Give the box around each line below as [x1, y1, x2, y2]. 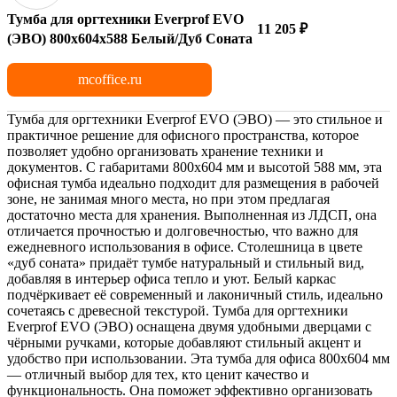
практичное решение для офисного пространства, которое [7, 127, 359, 143]
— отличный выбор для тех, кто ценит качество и [7, 366, 309, 382]
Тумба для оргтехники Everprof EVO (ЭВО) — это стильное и [7, 111, 383, 127]
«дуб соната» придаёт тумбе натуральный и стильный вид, [7, 254, 364, 270]
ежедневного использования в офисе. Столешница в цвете [7, 238, 362, 254]
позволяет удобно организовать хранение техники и [7, 143, 323, 159]
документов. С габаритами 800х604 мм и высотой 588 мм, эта [7, 159, 382, 175]
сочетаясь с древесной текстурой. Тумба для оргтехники [7, 302, 348, 318]
